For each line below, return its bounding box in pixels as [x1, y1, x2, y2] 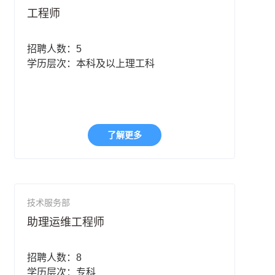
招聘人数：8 [27, 252, 82, 263]
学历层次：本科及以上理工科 [27, 58, 155, 69]
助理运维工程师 [27, 216, 105, 229]
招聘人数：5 [27, 44, 82, 55]
